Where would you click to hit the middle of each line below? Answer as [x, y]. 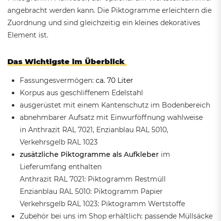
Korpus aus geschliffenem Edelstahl [81, 92]
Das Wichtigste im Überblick [66, 61]
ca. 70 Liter [114, 80]
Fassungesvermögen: [58, 80]
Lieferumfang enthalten [61, 166]
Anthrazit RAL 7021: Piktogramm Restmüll [93, 179]
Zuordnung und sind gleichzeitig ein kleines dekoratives [104, 22]
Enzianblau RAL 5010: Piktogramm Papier [91, 191]
